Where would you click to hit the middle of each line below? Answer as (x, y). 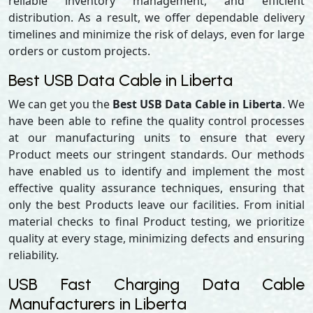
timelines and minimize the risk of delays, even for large (156, 34)
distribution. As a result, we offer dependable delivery (156, 17)
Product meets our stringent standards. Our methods (156, 154)
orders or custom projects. (79, 51)
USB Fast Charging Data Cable (156, 284)
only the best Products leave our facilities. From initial (156, 205)
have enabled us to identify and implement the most (156, 171)
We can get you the (60, 104)
